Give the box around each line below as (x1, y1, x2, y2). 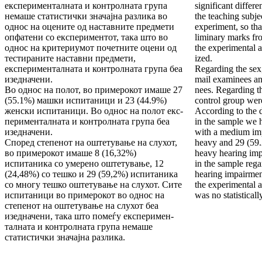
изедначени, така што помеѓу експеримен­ (5, 211, 174, 222)
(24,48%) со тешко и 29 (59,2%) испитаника (5, 169, 178, 180)
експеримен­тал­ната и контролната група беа (5, 64, 182, 74)
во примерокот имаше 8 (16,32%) (5, 148, 136, 158)
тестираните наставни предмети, (5, 53, 136, 64)
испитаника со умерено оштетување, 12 (5, 158, 164, 169)
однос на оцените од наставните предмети (5, 22, 174, 32)
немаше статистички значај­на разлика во (5, 11, 167, 22)
